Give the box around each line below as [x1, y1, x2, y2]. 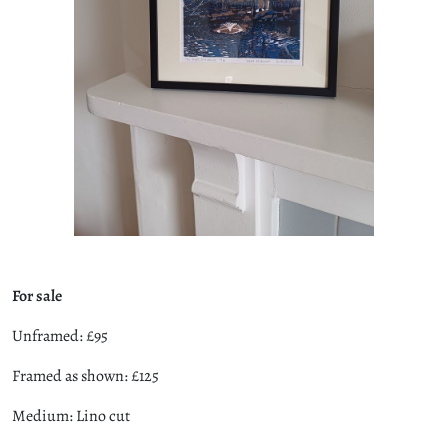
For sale [12, 284, 62, 307]
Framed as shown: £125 [12, 364, 159, 387]
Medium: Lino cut [12, 404, 130, 427]
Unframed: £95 [12, 324, 108, 347]
